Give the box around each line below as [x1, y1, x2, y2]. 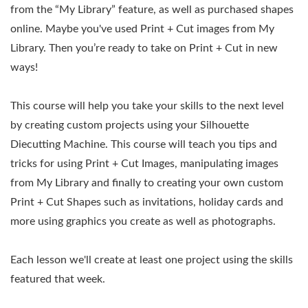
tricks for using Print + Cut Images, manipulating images [10, 157, 278, 169]
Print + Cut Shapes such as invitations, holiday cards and [10, 196, 283, 208]
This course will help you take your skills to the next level [10, 100, 284, 111]
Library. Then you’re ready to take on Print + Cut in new [10, 42, 278, 54]
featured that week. [10, 273, 105, 285]
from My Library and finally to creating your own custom [10, 177, 283, 188]
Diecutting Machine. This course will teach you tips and [10, 138, 277, 150]
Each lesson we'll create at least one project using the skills [10, 254, 293, 265]
